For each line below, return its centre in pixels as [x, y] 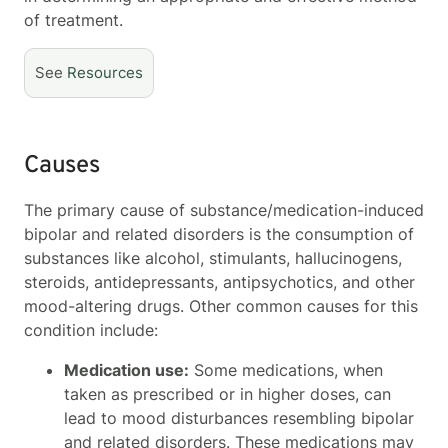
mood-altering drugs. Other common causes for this [221, 305]
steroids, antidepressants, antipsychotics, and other [219, 281]
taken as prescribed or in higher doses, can [227, 393]
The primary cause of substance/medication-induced [224, 209]
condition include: [91, 329]
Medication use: [126, 369]
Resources [105, 72]
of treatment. [73, 19]
